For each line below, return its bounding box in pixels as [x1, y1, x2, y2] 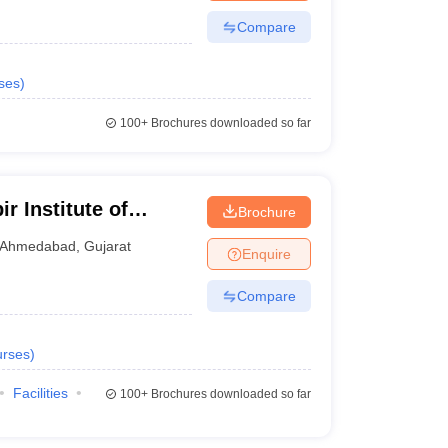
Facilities [12, 385, 68, 401]
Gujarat [84, 237, 132, 254]
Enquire [241, 245, 291, 262]
